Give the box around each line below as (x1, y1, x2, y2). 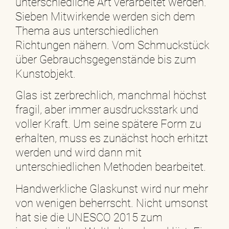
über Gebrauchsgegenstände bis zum (15, 53, 196, 66)
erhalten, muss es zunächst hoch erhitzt (15, 132, 208, 145)
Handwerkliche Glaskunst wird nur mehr (15, 182, 208, 195)
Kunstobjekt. (15, 67, 76, 80)
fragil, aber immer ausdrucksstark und (15, 103, 198, 117)
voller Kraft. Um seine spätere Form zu (15, 118, 201, 131)
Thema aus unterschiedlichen (15, 24, 158, 37)
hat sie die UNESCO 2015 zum (15, 211, 163, 224)
